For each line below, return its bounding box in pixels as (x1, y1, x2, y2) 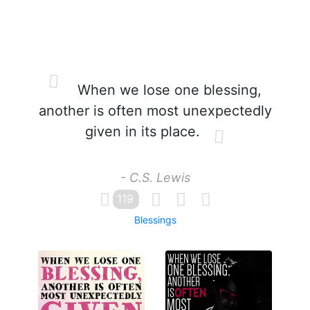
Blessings (134, 214, 176, 226)
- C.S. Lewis (120, 170, 190, 185)
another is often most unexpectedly (38, 102, 272, 119)
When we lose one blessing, (73, 82, 262, 98)
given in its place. (85, 123, 200, 140)
